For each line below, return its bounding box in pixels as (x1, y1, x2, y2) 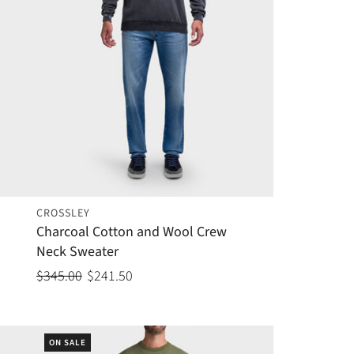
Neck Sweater (36, 242, 119, 262)
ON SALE (48, 337, 86, 349)
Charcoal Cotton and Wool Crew (36, 222, 227, 243)
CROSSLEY (36, 205, 90, 222)
